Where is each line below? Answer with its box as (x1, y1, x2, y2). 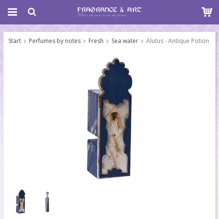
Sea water (111, 37, 138, 45)
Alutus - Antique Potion (146, 37, 209, 45)
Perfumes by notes (29, 37, 81, 45)
